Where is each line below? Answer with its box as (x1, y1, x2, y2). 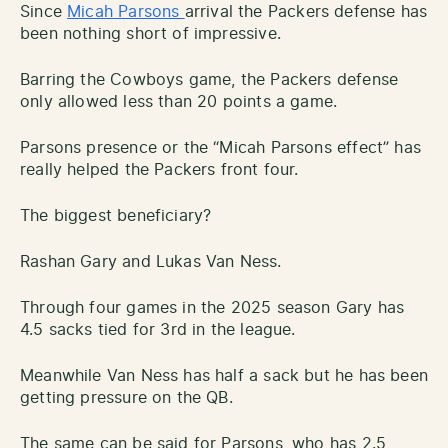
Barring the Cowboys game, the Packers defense (20, 72, 399, 89)
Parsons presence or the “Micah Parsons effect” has (20, 140, 421, 157)
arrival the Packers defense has (184, 4, 428, 21)
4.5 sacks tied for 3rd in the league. (20, 322, 296, 339)
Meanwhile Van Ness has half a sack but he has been (20, 368, 428, 385)
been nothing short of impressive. (20, 26, 281, 43)
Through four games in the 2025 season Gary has (20, 300, 405, 317)
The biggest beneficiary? (20, 208, 212, 225)
